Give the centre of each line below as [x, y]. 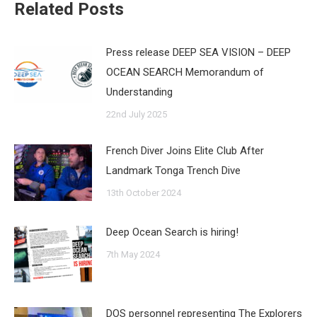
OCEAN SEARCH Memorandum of [185, 73]
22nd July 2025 [137, 115]
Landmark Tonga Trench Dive [173, 171]
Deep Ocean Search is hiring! [172, 232]
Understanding [139, 92]
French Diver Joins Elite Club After [185, 151]
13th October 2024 [144, 193]
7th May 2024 [133, 255]
